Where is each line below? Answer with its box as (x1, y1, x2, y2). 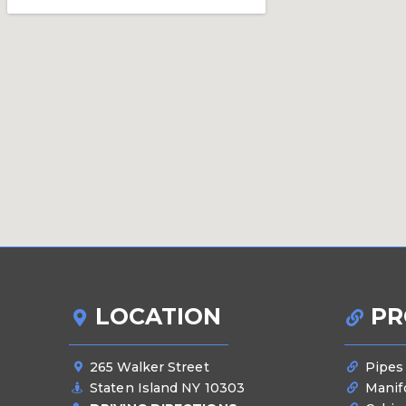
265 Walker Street (90, 359, 209, 375)
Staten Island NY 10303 (90, 380, 246, 396)
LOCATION (94, 303, 222, 330)
